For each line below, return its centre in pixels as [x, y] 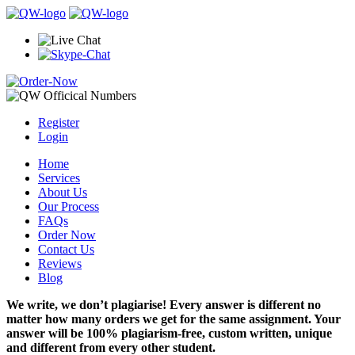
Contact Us [66, 249]
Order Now [67, 235]
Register [59, 122]
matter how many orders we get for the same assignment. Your [174, 319]
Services [59, 178]
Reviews [60, 263]
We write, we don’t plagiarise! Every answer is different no [164, 305]
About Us [63, 192]
